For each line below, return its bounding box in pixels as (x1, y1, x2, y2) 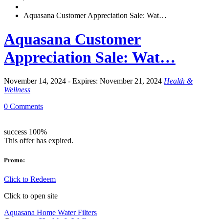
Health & (164, 77, 193, 86)
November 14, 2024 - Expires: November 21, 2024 (4, 77, 162, 86)
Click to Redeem (4, 175, 56, 183)
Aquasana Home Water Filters (4, 208, 97, 217)
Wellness (4, 86, 30, 94)
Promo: (4, 156, 25, 164)
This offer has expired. (4, 136, 73, 145)
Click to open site (4, 191, 58, 200)
